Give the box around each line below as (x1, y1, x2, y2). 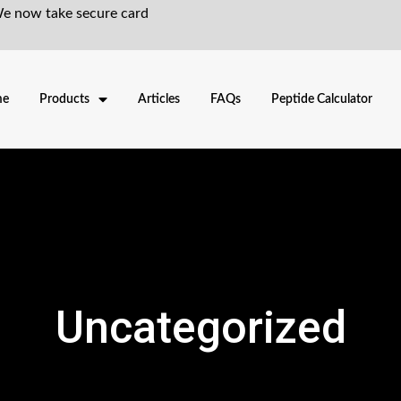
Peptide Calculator (271, 93, 373, 107)
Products (39, 93, 90, 107)
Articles (138, 93, 181, 107)
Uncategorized (55, 302, 346, 354)
